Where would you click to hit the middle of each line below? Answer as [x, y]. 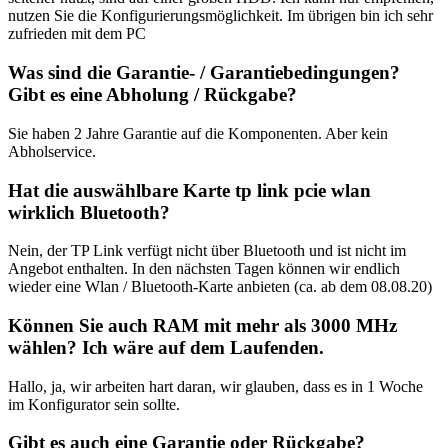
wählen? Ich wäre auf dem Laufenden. [166, 347]
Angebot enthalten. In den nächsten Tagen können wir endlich [204, 269]
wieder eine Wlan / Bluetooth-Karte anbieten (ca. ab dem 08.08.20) [220, 287]
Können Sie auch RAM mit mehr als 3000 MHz [202, 325]
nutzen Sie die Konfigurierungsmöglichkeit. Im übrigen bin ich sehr [220, 16]
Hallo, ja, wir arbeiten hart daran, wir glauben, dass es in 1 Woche [215, 386]
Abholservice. [52, 151]
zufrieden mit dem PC [77, 34]
